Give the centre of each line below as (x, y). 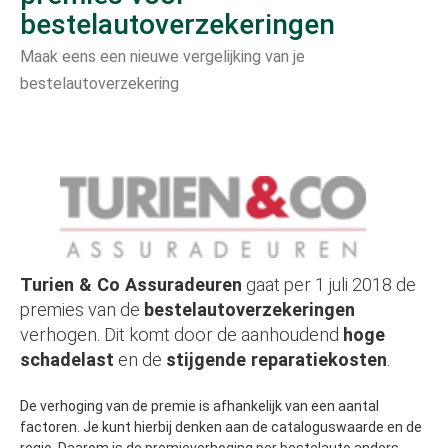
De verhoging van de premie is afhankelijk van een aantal (199, 406)
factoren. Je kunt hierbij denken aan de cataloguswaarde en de (221, 427)
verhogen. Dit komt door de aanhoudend (181, 334)
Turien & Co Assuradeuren (131, 284)
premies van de (82, 309)
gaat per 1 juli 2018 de (329, 284)
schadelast (67, 359)
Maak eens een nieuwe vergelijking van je (162, 56)
